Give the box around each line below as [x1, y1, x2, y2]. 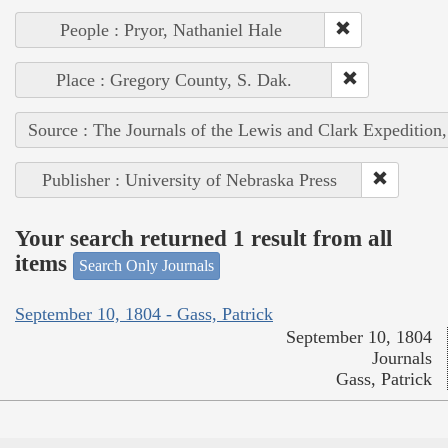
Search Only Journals [79, 256, 214, 274]
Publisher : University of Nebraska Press [41, 169, 337, 190]
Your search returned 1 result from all [15, 226, 392, 252]
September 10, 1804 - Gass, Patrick [15, 304, 273, 325]
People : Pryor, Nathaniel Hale [59, 19, 282, 40]
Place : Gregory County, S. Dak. [56, 69, 292, 90]
